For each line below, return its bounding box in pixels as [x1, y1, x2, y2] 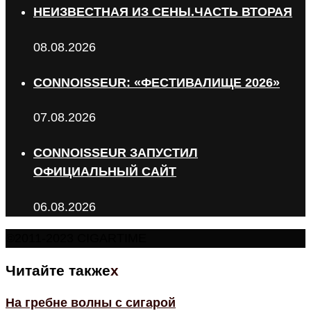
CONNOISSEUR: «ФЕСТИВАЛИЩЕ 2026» [33, 75, 280, 90]
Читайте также [6, 262, 110, 279]
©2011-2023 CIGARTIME [6, 231, 146, 246]
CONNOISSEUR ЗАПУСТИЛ [33, 146, 198, 160]
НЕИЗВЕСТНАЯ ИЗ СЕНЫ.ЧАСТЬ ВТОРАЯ [33, 4, 292, 19]
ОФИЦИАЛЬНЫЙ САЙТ [33, 165, 176, 179]
